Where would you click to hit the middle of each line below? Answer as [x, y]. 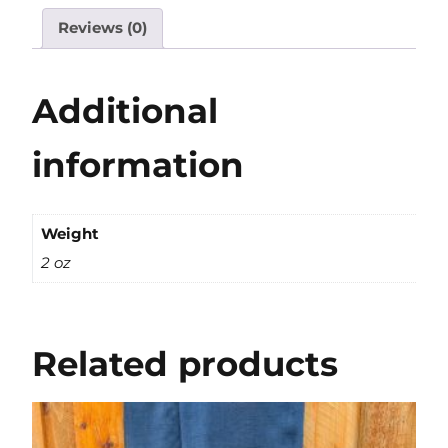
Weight [69, 233]
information [138, 165]
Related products [185, 364]
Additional [125, 111]
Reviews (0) [102, 28]
